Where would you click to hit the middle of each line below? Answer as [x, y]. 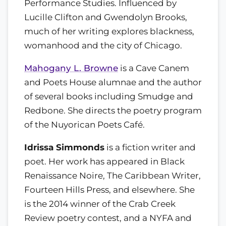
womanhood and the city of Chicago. [103, 45]
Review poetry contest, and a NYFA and [108, 218]
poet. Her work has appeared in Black [104, 161]
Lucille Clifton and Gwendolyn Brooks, [106, 17]
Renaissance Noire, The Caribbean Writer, [112, 175]
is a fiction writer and [150, 147]
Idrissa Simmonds [64, 147]
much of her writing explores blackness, [109, 31]
